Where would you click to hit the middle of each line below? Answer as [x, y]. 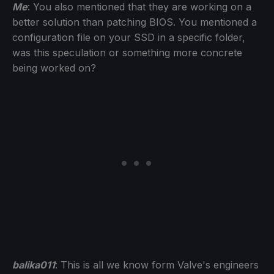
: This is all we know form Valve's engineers [157, 265]
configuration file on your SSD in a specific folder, [129, 37]
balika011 [34, 265]
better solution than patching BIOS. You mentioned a [135, 22]
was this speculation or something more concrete [127, 52]
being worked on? [54, 68]
